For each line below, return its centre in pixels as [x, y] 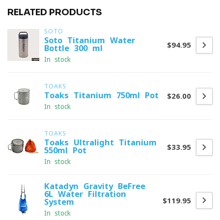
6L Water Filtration [85, 194]
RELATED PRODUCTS [55, 12]
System [59, 202]
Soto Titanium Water [90, 40]
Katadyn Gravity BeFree [95, 186]
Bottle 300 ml [73, 48]
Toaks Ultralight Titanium [100, 142]
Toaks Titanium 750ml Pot [101, 95]
